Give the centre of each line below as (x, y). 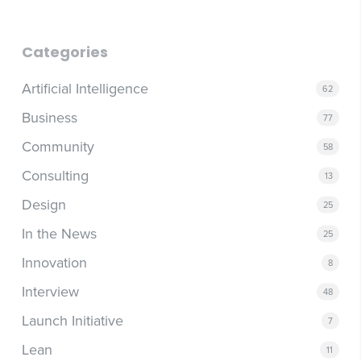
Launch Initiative (72, 320)
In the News (59, 233)
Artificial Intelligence (85, 88)
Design (44, 204)
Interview (50, 291)
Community (58, 146)
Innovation (54, 262)
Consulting (55, 175)
